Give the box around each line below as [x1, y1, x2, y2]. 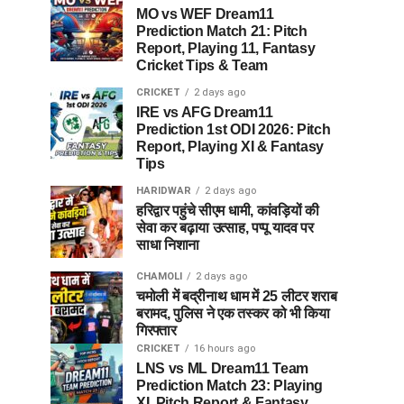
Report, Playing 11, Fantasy [136, 41, 316, 56]
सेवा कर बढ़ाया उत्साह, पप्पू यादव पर [136, 220, 314, 235]
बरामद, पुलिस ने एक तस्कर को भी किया [136, 306, 330, 321]
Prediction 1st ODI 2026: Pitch [136, 122, 331, 137]
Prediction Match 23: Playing [136, 378, 324, 393]
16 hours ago [194, 343, 255, 354]
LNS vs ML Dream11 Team [136, 361, 308, 376]
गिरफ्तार [136, 323, 177, 338]
